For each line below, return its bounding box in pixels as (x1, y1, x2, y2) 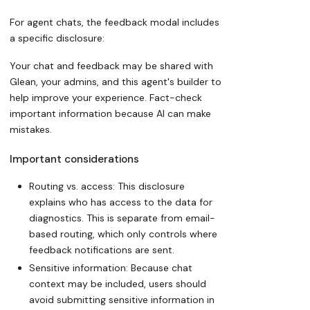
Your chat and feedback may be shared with (10, 60, 213, 73)
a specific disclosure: (10, 31, 104, 44)
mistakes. (10, 123, 52, 136)
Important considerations (10, 152, 139, 167)
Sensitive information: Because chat (29, 262, 192, 275)
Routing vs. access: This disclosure (29, 179, 185, 192)
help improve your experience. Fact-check (10, 91, 202, 104)
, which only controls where (93, 227, 217, 240)
